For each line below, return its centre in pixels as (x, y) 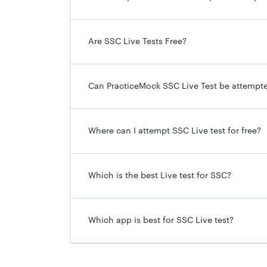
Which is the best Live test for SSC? (160, 176)
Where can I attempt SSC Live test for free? (175, 131)
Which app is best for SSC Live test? (161, 220)
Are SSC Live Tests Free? (137, 41)
